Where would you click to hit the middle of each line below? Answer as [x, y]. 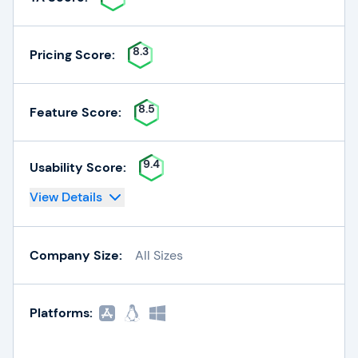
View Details [66, 197]
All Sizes [159, 255]
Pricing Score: [72, 54]
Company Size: [76, 255]
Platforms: [61, 313]
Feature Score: [76, 112]
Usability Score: [78, 167]
